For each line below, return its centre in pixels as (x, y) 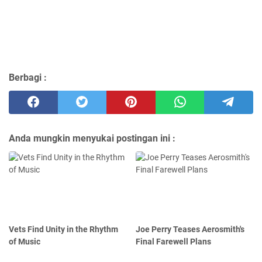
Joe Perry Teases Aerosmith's (190, 230)
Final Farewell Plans (174, 242)
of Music (25, 242)
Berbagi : (28, 78)
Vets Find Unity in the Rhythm (63, 230)
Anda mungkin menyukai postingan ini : (92, 139)
